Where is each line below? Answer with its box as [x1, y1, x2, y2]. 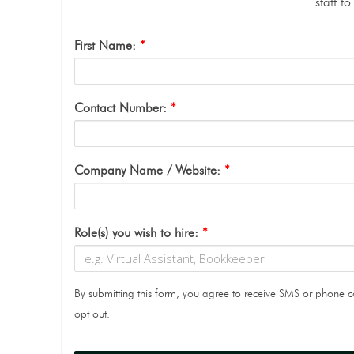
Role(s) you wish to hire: [74, 225, 202, 241]
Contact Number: [74, 100, 171, 116]
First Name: [74, 38, 140, 54]
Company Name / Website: [74, 163, 224, 179]
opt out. [74, 307, 110, 322]
